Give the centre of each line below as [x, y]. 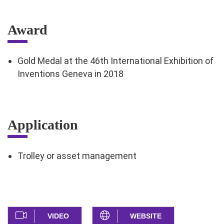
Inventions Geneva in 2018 [70, 74]
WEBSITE [146, 216]
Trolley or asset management [77, 156]
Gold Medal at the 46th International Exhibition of [115, 61]
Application [43, 125]
